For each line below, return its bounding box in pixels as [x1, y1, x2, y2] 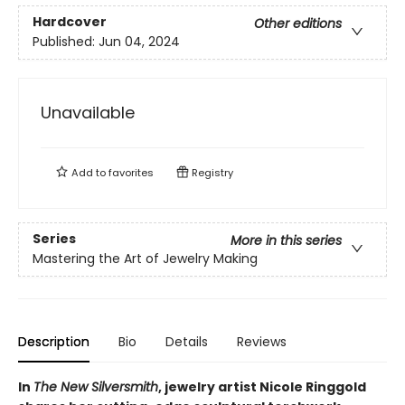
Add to [69, 165, 108, 180]
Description [18, 333, 89, 351]
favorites [108, 165, 154, 180]
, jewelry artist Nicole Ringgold [158, 378, 366, 396]
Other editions [254, 14, 342, 33]
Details [165, 333, 208, 351]
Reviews [237, 333, 287, 351]
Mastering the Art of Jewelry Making [33, 250, 258, 268]
